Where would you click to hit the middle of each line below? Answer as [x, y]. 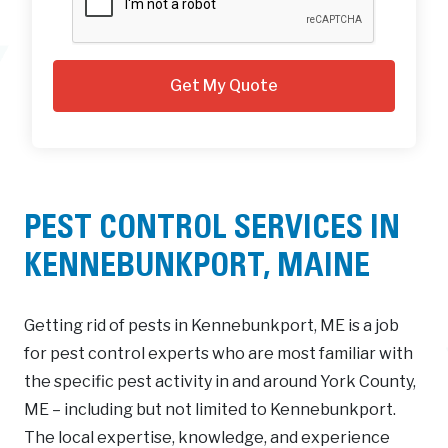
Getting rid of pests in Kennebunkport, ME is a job [211, 325]
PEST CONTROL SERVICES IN [212, 230]
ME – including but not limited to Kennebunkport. [210, 409]
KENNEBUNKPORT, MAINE [197, 268]
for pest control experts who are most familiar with [218, 353]
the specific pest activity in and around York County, [220, 381]
